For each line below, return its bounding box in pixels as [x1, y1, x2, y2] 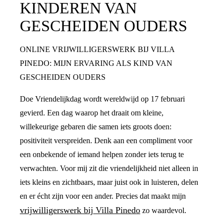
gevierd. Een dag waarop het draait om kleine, [20, 109, 164, 117]
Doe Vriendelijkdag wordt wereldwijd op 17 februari [20, 95, 185, 104]
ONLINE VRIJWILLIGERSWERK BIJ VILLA [20, 45, 174, 54]
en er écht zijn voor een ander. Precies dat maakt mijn [20, 192, 186, 201]
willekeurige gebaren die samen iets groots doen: [20, 122, 171, 131]
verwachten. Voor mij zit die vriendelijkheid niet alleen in [20, 164, 198, 173]
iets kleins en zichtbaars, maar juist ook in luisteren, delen [20, 178, 198, 187]
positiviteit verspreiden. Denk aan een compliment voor [20, 136, 192, 145]
